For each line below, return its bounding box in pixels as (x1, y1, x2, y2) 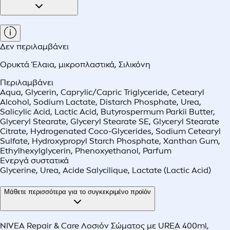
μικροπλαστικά (59, 60, 114, 70)
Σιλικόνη (119, 60, 150, 70)
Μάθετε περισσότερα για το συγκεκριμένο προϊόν (4, 188, 151, 196)
